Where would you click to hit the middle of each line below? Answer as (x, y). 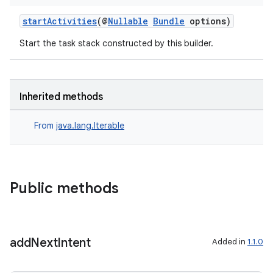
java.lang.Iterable (90, 126)
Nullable (128, 21)
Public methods (64, 188)
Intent (74, 243)
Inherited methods (61, 97)
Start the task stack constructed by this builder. (116, 43)
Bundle (169, 21)
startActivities (60, 21)
